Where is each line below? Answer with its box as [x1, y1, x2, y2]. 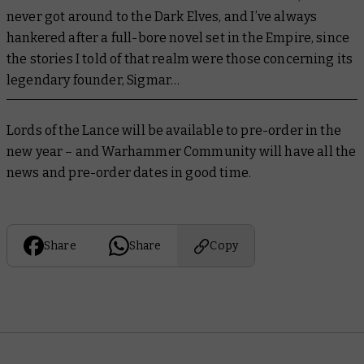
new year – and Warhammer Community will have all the [6, 144, 357, 160]
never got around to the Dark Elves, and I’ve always [6, 9, 318, 25]
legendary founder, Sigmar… [6, 72, 183, 89]
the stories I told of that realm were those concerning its [6, 51, 353, 67]
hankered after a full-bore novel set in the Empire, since [6, 30, 350, 46]
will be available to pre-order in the [122, 123, 341, 139]
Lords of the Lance [6, 123, 123, 139]
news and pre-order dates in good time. [6, 165, 254, 181]
